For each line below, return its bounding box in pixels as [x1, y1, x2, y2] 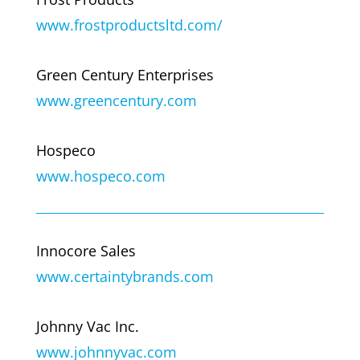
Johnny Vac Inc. [35, 316, 139, 336]
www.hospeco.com [35, 166, 166, 186]
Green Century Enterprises [35, 64, 214, 84]
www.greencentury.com [35, 90, 197, 110]
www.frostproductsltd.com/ [35, 14, 223, 35]
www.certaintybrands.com [35, 266, 214, 286]
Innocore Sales [35, 240, 136, 260]
